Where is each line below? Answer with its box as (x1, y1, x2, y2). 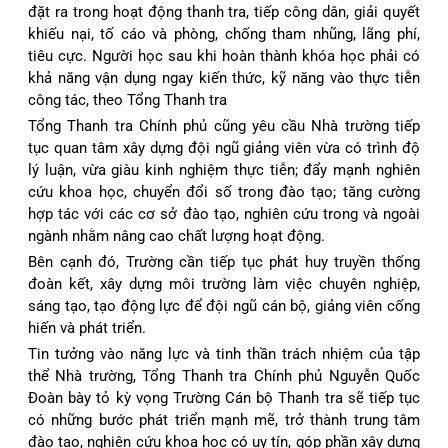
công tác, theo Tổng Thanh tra (28, 90, 227, 109)
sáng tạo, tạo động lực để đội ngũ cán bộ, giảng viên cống (28, 296, 420, 315)
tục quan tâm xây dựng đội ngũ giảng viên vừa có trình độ (28, 138, 420, 157)
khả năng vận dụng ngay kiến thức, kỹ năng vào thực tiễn (28, 68, 420, 87)
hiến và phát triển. (28, 318, 146, 337)
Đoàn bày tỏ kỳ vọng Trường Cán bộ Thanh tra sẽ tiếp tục (28, 388, 420, 407)
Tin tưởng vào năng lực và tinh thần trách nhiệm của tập (28, 344, 420, 363)
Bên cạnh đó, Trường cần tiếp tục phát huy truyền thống (28, 252, 420, 271)
